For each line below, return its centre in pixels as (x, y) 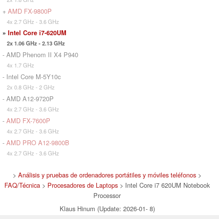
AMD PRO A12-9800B (38, 142)
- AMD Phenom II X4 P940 (40, 54)
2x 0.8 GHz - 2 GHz (29, 87)
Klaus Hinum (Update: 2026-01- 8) (107, 208)
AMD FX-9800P (30, 11)
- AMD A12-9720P (28, 98)
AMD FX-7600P (28, 120)
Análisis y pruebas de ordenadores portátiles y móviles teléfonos (107, 175)
